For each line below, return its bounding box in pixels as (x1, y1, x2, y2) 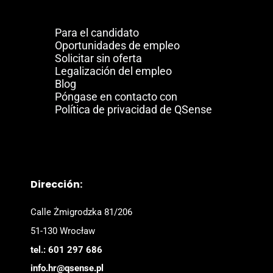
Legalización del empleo (55, 65, 172, 78)
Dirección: (30, 177, 82, 192)
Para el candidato (55, 26, 139, 40)
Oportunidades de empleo (55, 39, 180, 52)
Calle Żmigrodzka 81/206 (30, 207, 132, 218)
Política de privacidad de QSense (55, 103, 212, 116)
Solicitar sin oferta (55, 52, 142, 65)
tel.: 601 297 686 (30, 244, 102, 255)
